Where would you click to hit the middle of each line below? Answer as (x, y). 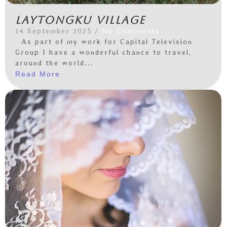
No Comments (131, 31)
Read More (38, 74)
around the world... (54, 63)
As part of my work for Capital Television (104, 41)
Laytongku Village (80, 20)
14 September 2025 (54, 31)
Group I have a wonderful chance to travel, (103, 52)
